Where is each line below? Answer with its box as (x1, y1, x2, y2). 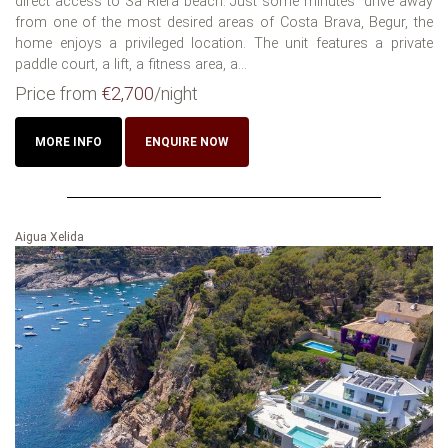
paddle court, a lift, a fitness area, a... (15, 55, 247, 73)
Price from (15, 82, 101, 104)
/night (154, 82, 198, 104)
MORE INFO (35, 134, 102, 149)
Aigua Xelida (15, 229, 84, 244)
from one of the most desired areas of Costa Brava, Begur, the (15, 13, 433, 31)
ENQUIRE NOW (145, 134, 229, 149)
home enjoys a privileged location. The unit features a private (15, 34, 433, 52)
